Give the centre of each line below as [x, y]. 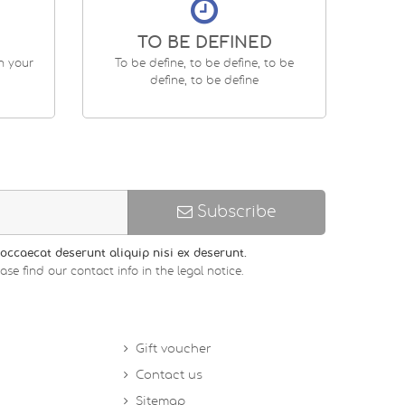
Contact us [170, 376]
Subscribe [234, 212]
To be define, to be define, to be [204, 64]
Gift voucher [174, 350]
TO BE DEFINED [204, 44]
